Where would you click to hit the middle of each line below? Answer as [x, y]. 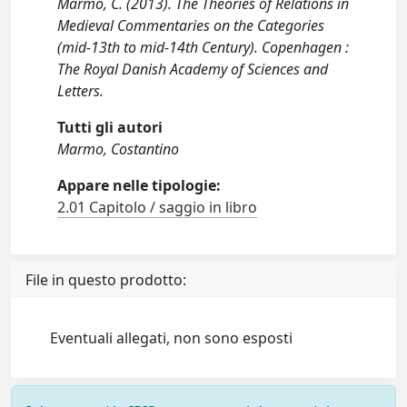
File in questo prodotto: [106, 280]
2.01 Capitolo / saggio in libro [158, 207]
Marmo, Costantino [119, 149]
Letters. [81, 91]
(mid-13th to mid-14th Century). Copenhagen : [203, 47]
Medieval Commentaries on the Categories [191, 25]
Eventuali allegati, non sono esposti [172, 338]
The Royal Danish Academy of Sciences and [193, 69]
